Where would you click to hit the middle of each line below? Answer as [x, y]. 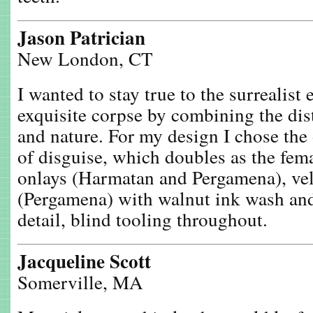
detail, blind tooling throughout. [143, 219]
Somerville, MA [80, 282]
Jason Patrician [81, 37]
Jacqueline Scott [84, 261]
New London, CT [85, 58]
